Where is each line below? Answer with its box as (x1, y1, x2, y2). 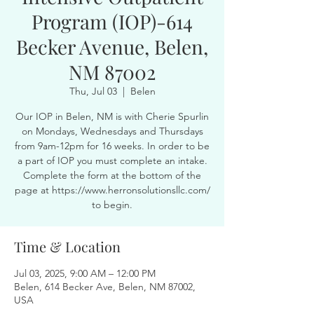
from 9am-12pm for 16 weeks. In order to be (15, 139, 210, 152)
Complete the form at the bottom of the (23, 169, 201, 182)
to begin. (92, 198, 132, 211)
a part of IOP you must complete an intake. (17, 154, 207, 167)
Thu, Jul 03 (69, 85, 117, 97)
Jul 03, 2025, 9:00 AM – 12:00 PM (14, 267, 156, 280)
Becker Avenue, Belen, (16, 34, 208, 60)
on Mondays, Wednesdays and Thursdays (21, 125, 203, 137)
